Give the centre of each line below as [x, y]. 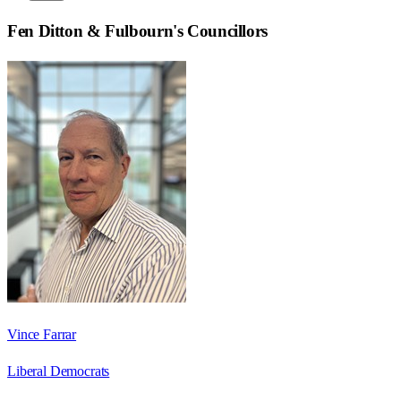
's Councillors [220, 31]
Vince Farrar [42, 335]
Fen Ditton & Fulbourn [90, 31]
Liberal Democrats [59, 371]
